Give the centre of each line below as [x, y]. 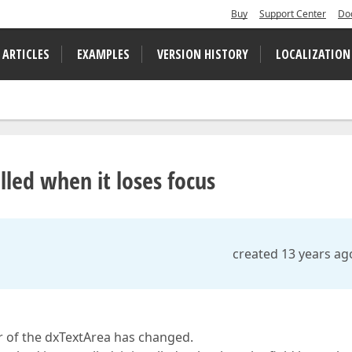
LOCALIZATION [313, 54]
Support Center [293, 14]
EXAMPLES [103, 54]
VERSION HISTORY [203, 54]
